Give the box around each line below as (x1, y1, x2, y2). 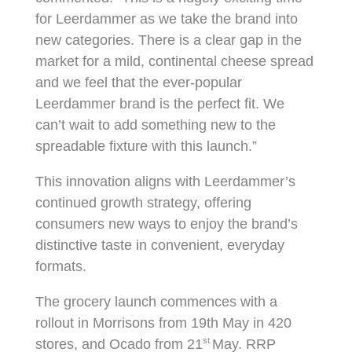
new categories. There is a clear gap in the (35, 32, 302, 49)
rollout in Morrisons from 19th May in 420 (35, 315, 291, 332)
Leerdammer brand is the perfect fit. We (35, 96, 284, 112)
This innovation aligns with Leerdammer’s (35, 174, 295, 190)
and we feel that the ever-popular (35, 75, 242, 91)
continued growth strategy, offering (35, 195, 251, 211)
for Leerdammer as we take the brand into (35, 11, 298, 27)
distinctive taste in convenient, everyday (35, 237, 284, 254)
